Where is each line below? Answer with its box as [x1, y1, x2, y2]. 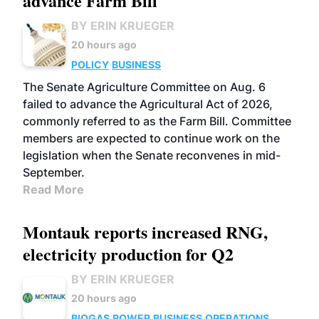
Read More [23, 182, 84, 197]
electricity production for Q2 [23, 241, 234, 266]
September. [23, 165, 85, 179]
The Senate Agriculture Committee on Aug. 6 [23, 80, 266, 94]
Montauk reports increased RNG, [23, 219, 268, 244]
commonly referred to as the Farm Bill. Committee [23, 114, 291, 128]
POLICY [71, 58, 109, 70]
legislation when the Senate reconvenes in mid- [23, 148, 281, 162]
